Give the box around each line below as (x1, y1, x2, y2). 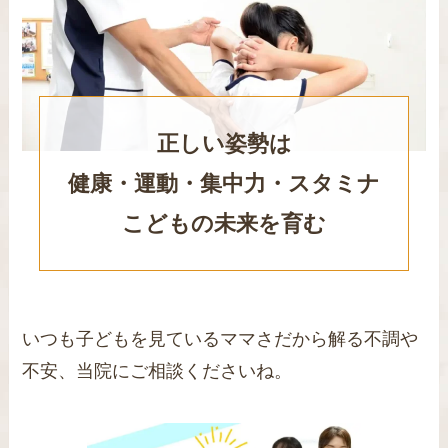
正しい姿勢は (156, 130, 292, 156)
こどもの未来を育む (122, 210, 326, 236)
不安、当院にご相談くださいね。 (22, 361, 293, 382)
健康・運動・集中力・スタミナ (68, 170, 380, 196)
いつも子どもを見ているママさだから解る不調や (22, 329, 419, 350)
